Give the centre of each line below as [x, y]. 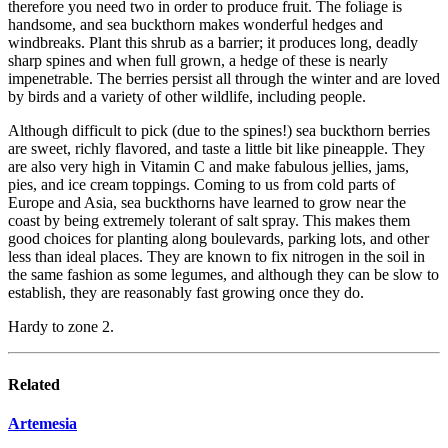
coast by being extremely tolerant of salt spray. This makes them [209, 221]
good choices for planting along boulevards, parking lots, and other [218, 239]
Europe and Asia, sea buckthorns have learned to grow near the [207, 203]
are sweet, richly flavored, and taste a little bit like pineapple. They [216, 149]
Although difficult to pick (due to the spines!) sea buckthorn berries [219, 131]
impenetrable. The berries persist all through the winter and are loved [224, 79]
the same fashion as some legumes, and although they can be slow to [223, 275]
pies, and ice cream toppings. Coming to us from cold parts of [201, 185]
